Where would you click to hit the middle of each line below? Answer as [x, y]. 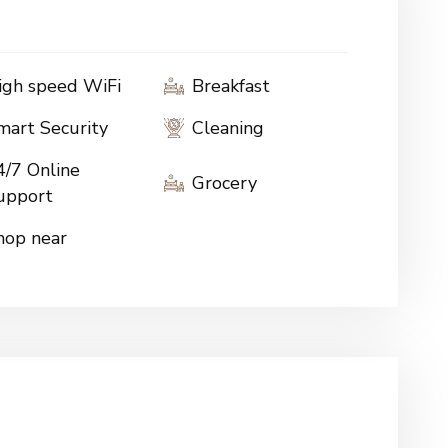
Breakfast [231, 85]
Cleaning [228, 127]
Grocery [224, 182]
